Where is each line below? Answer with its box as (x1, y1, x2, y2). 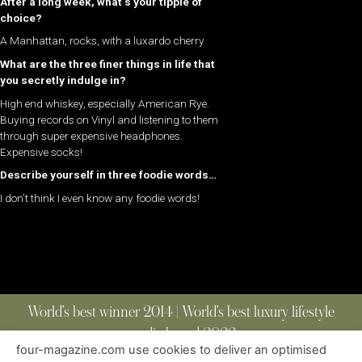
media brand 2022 (126, 326, 236, 342)
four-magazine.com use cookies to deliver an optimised (16, 343, 326, 357)
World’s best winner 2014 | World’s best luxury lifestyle (27, 304, 335, 320)
